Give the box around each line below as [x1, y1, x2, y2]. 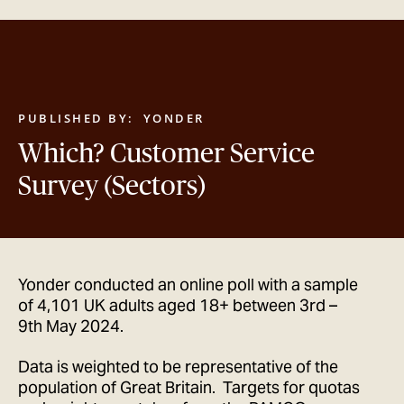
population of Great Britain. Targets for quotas [18, 376, 360, 398]
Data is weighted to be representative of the [18, 355, 338, 377]
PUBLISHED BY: [18, 111, 134, 126]
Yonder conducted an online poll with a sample [18, 274, 358, 295]
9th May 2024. [18, 316, 124, 336]
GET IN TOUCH [228, 75, 353, 94]
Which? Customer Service [18, 138, 315, 168]
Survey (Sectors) [18, 170, 206, 200]
